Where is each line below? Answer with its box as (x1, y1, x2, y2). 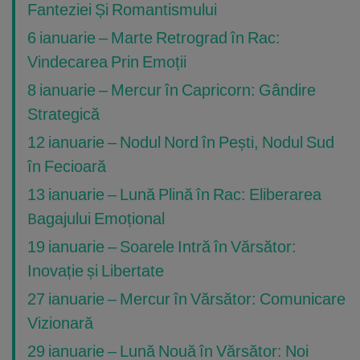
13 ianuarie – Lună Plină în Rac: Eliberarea (27, 184, 321, 205)
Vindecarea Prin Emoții (27, 51, 186, 72)
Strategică (27, 104, 100, 125)
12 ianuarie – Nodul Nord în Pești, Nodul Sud (27, 132, 334, 153)
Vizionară (27, 313, 93, 333)
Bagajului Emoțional (27, 208, 165, 229)
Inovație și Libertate (27, 260, 164, 281)
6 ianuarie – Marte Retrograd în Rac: (27, 27, 280, 48)
